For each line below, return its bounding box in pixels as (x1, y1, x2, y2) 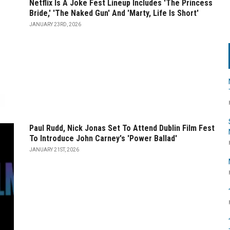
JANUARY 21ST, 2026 (29, 146, 79, 152)
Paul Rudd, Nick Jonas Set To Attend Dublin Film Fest (29, 123, 215, 133)
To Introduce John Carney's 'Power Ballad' (29, 133, 177, 143)
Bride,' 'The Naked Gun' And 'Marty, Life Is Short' (29, 8, 199, 18)
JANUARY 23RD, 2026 (29, 22, 81, 28)
